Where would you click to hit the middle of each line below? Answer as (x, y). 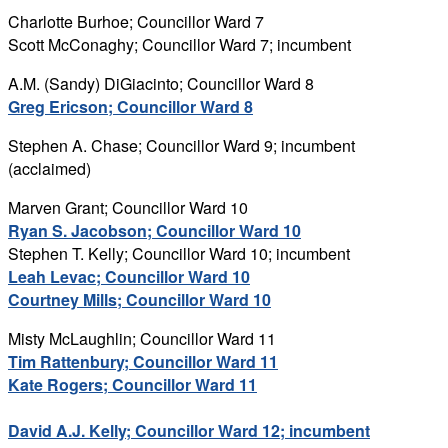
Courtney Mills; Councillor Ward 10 (139, 299)
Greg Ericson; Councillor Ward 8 (130, 106)
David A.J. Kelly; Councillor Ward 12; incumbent (189, 430)
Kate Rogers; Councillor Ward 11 (132, 384)
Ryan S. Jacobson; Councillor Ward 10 (154, 230)
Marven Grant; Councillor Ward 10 (128, 207)
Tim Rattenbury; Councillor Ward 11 (143, 361)
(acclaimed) (49, 168)
